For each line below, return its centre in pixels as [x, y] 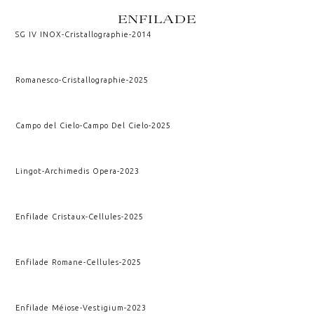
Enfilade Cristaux [51, 216]
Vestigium [104, 307]
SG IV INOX [39, 34]
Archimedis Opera [81, 171]
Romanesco [37, 80]
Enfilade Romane [50, 262]
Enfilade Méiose [48, 307]
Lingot [29, 171]
